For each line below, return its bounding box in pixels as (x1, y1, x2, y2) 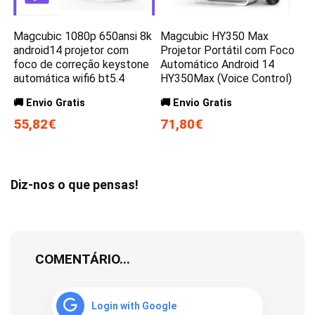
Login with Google (91, 300, 176, 311)
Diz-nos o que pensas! (11, 176, 139, 192)
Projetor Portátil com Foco (160, 43, 295, 57)
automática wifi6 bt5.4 (13, 71, 125, 85)
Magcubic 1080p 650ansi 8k (13, 29, 153, 43)
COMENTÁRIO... (35, 250, 130, 267)
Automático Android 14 (160, 57, 275, 71)
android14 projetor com (13, 43, 129, 57)
